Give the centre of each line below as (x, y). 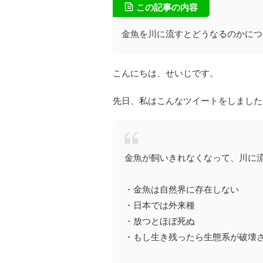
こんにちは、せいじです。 (166, 73)
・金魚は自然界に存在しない (182, 189)
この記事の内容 (167, 7)
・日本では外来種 (160, 205)
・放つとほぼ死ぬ (160, 221)
